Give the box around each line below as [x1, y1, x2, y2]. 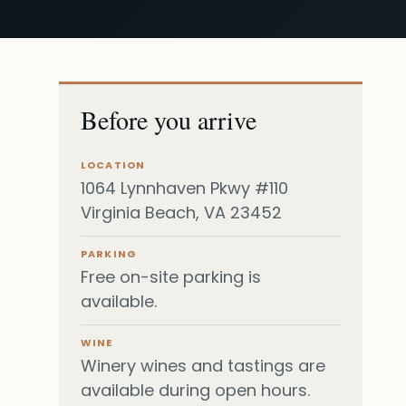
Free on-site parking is [81, 266, 262, 289]
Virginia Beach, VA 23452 [81, 201, 283, 225]
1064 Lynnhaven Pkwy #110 [81, 177, 289, 200]
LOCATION [81, 158, 145, 173]
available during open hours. [81, 379, 311, 402]
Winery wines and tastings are [81, 354, 326, 378]
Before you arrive [81, 102, 257, 138]
